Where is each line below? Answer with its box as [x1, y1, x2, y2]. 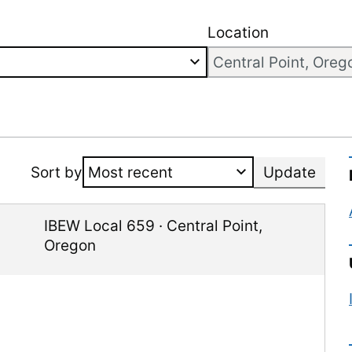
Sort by [30, 163, 82, 181]
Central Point [167, 217, 259, 235]
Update [263, 163, 316, 181]
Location [207, 24, 269, 42]
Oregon [44, 236, 97, 255]
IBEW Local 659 [44, 217, 156, 235]
